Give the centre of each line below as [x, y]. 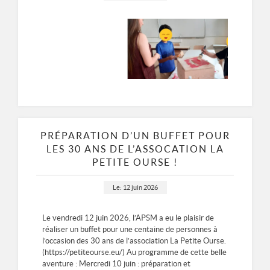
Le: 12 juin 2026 [135, 188]
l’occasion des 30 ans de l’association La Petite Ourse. [134, 241]
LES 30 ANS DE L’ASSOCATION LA [135, 149]
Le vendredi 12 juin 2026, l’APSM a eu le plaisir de [128, 218]
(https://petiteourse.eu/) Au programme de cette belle [134, 253]
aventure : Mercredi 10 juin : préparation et [116, 264]
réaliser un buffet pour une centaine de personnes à [130, 230]
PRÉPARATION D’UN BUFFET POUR [135, 136]
